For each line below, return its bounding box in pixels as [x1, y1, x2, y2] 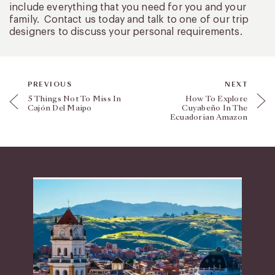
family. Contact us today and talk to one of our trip [9, 14, 249, 25]
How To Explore [185, 93, 247, 104]
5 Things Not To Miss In [28, 93, 122, 104]
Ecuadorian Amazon [169, 111, 247, 123]
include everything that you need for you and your [9, 2, 246, 12]
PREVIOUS [28, 80, 72, 89]
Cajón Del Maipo [28, 102, 92, 114]
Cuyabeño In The [182, 102, 247, 114]
